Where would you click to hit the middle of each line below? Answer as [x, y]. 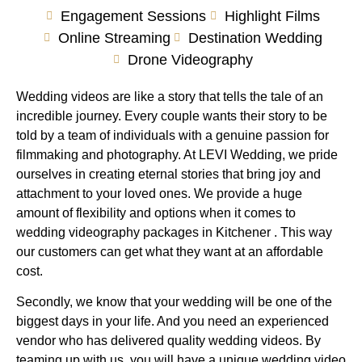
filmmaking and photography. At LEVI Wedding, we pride [177, 154]
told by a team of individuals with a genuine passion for [173, 135]
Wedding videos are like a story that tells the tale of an [170, 96]
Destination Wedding [255, 38]
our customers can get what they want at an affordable [170, 251]
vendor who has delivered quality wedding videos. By [168, 341]
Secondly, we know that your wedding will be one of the [174, 302]
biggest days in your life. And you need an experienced [173, 322]
